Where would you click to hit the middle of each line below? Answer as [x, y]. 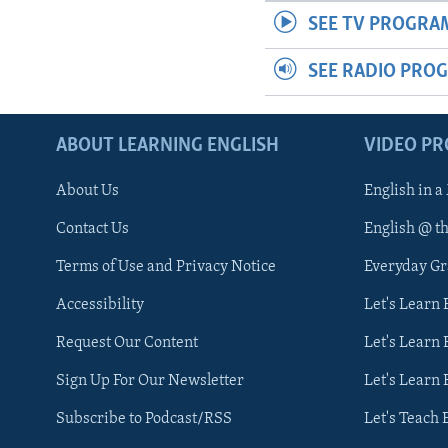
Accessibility [100, 304]
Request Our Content [127, 342]
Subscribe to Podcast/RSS [144, 418]
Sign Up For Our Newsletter [150, 380]
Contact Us [92, 228]
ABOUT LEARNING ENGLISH [167, 145]
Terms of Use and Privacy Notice [166, 266]
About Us [87, 190]
